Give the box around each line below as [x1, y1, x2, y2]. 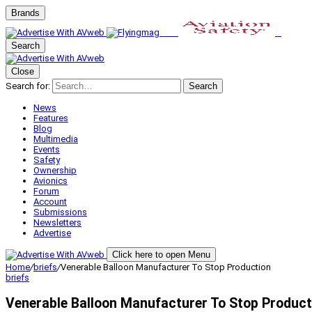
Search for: [6, 81, 50, 91]
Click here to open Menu [112, 249, 210, 260]
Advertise [33, 228, 71, 238]
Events [33, 144, 60, 155]
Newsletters [33, 217, 81, 228]
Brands [11, 8, 40, 18]
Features [33, 113, 68, 123]
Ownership [33, 165, 77, 175]
